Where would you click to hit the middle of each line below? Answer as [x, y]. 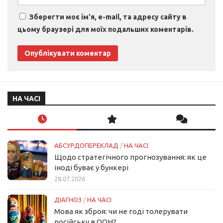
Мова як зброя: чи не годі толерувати [121, 211]
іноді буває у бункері [91, 167]
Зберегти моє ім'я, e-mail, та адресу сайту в [108, 17]
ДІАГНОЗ [68, 199]
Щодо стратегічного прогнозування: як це [130, 157]
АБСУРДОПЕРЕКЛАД [86, 145]
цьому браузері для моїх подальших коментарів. [106, 29]
